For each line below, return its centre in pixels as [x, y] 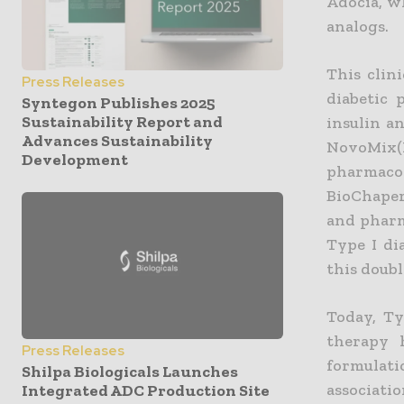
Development [75, 160]
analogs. [358, 26]
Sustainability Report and [122, 122]
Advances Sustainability [117, 141]
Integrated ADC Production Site [146, 390]
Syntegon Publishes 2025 [119, 103]
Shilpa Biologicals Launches [130, 371]
